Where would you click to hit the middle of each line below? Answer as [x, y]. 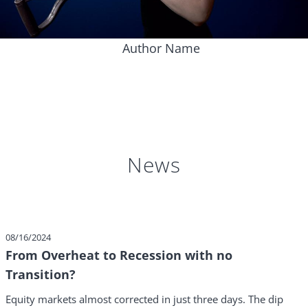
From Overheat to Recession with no [119, 255]
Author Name [161, 48]
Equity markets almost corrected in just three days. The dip [144, 299]
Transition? [41, 275]
